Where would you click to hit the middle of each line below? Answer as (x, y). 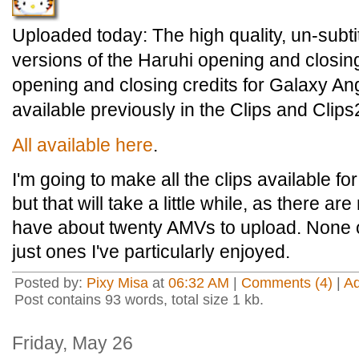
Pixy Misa (117, 283)
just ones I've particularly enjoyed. (151, 252)
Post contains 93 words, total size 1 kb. (139, 300)
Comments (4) (287, 283)
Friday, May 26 (73, 343)
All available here (83, 145)
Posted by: (50, 283)
